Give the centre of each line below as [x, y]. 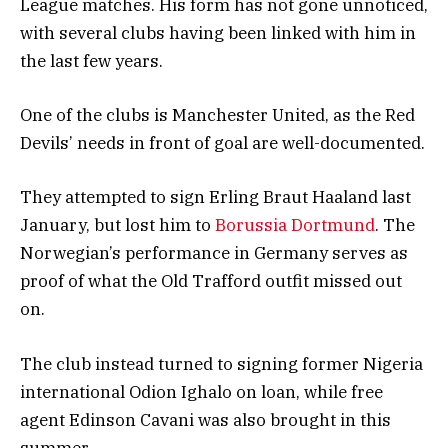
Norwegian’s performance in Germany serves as [214, 253]
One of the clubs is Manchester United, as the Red [217, 115]
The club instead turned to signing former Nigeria [221, 363]
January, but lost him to [117, 225]
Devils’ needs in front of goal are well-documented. [222, 143]
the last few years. [91, 61]
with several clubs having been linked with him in [218, 33]
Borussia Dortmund [295, 225]
